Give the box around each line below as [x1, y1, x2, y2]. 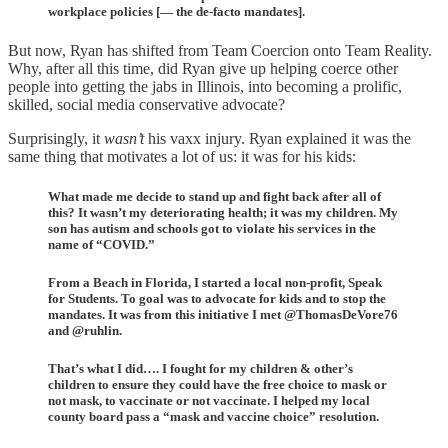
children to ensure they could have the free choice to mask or [48, 376, 387, 392]
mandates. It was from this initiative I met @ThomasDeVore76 [48, 306, 398, 322]
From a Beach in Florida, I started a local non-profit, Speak [48, 274, 382, 290]
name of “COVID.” [48, 236, 155, 252]
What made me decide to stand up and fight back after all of [48, 188, 381, 204]
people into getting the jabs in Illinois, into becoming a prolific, [8, 78, 402, 96]
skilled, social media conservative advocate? [8, 96, 285, 114]
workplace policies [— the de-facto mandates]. [48, 4, 305, 20]
